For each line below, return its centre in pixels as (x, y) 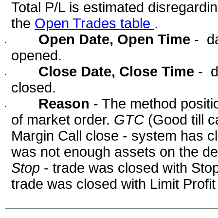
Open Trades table (94, 23)
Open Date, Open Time (116, 39)
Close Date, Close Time (118, 72)
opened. (36, 55)
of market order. (63, 120)
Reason (66, 104)
